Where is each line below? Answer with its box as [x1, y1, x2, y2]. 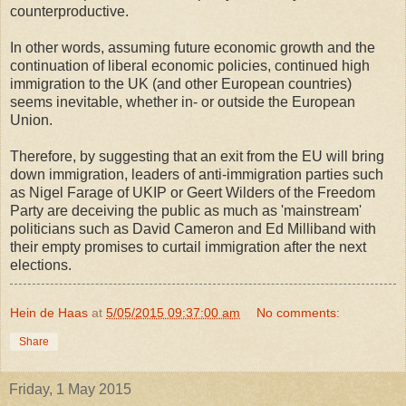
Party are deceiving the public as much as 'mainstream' [10, 203, 362, 219]
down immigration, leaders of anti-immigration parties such [10, 167, 383, 183]
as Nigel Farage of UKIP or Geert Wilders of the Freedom [10, 185, 375, 201]
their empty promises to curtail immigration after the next [10, 239, 366, 256]
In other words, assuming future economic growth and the [10, 40, 375, 56]
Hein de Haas [10, 305, 88, 321]
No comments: [256, 305, 341, 321]
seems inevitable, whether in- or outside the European [10, 94, 355, 111]
